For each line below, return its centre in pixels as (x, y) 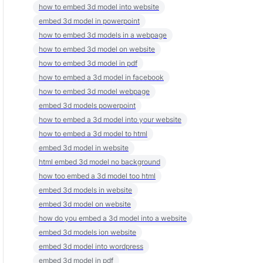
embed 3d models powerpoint (87, 105)
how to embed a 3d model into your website (110, 119)
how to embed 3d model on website (97, 49)
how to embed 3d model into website (99, 7)
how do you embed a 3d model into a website (113, 218)
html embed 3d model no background (100, 162)
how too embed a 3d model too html (97, 176)
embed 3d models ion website (87, 232)
